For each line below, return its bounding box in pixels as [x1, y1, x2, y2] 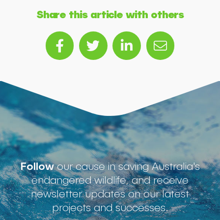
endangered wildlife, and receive [31, 173, 189, 186]
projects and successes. [52, 201, 168, 214]
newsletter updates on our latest [31, 187, 189, 200]
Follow [20, 159, 54, 172]
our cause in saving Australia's [54, 160, 200, 172]
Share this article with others [36, 7, 184, 21]
